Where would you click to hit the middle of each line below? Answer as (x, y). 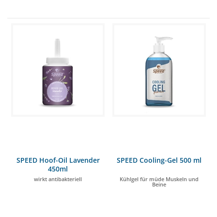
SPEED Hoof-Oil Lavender (58, 160)
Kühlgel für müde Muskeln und (159, 179)
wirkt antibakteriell (58, 179)
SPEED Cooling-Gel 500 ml (159, 160)
